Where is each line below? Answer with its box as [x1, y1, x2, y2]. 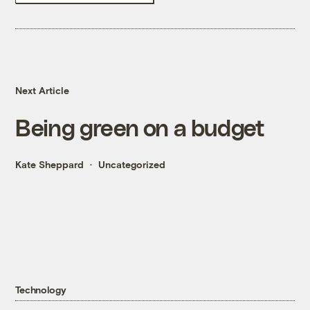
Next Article [15, 84, 70, 97]
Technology [15, 284, 66, 296]
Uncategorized [98, 158, 166, 171]
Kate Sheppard [15, 158, 84, 171]
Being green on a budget [15, 113, 265, 141]
